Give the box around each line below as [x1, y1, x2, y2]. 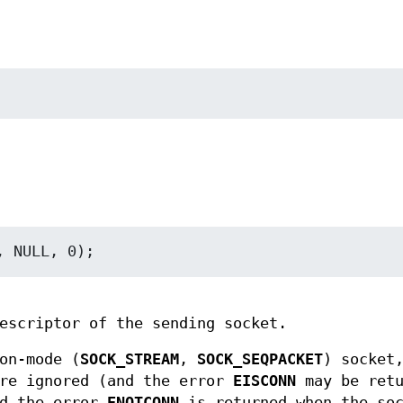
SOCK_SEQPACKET [197, 351, 323, 369]
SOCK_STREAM [80, 351, 179, 369]
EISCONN [233, 372, 296, 390]
